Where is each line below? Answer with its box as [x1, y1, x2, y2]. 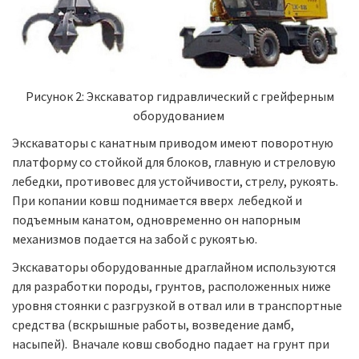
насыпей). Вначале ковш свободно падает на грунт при [12, 335, 329, 352]
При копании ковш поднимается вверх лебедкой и [12, 192, 302, 209]
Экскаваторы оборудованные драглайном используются [12, 258, 336, 275]
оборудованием [132, 107, 227, 123]
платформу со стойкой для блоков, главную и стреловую [12, 154, 336, 171]
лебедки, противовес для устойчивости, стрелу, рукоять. [12, 173, 338, 190]
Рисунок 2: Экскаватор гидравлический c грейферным [25, 87, 334, 104]
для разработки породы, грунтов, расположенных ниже [12, 277, 331, 294]
